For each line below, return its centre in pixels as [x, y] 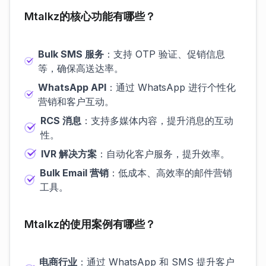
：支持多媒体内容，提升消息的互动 [157, 121]
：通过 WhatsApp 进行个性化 [171, 87]
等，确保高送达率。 [80, 68]
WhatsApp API [72, 87]
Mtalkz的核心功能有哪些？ [90, 16]
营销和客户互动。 [76, 102]
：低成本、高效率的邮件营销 [171, 173]
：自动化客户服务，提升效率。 [163, 154]
